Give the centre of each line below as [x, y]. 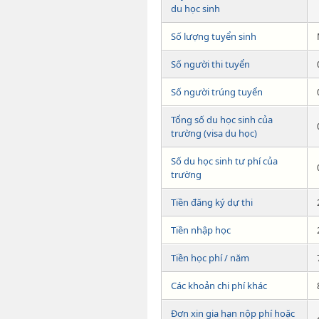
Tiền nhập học [201, 230]
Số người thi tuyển [210, 64]
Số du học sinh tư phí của [224, 161]
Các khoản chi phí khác [219, 286]
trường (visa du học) [214, 134]
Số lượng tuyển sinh [214, 37]
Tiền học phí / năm [210, 258]
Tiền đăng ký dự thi [212, 203]
